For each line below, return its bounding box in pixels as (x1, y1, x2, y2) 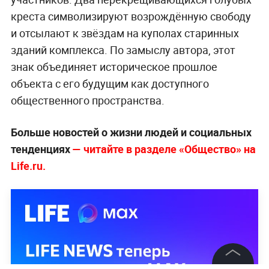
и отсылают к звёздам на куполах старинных (10, 25, 239, 40)
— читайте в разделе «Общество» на (72, 141, 256, 156)
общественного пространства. (10, 92, 165, 107)
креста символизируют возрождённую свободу (10, 8, 251, 23)
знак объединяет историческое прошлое (10, 59, 217, 74)
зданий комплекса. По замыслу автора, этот (10, 42, 235, 57)
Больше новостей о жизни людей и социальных (10, 124, 252, 139)
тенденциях (10, 141, 73, 156)
